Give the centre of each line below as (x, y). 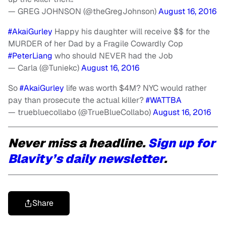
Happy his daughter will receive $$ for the (131, 32)
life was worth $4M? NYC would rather (135, 88)
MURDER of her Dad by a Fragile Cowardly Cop (96, 44)
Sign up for (182, 143)
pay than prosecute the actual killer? (77, 100)
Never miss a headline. (78, 143)
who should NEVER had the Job (113, 56)
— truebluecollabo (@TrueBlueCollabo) (80, 112)
